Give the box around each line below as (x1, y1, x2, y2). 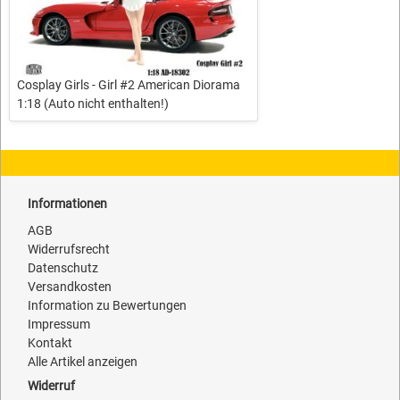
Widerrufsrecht (28, 242, 110, 257)
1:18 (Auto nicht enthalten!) (17, 96, 169, 112)
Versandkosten (28, 279, 112, 295)
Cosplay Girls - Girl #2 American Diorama (17, 78, 240, 93)
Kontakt (28, 336, 72, 351)
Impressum (28, 317, 90, 332)
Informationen (28, 196, 107, 212)
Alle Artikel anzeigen (28, 354, 137, 370)
